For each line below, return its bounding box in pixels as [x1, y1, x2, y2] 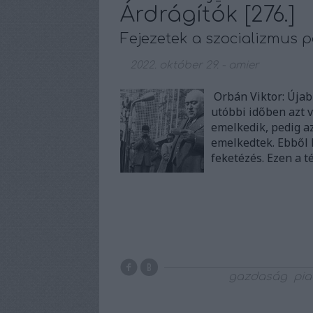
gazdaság [228, 270, 287, 283]
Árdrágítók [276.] [120, 3, 295, 27]
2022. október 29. [130, 59, 219, 71]
